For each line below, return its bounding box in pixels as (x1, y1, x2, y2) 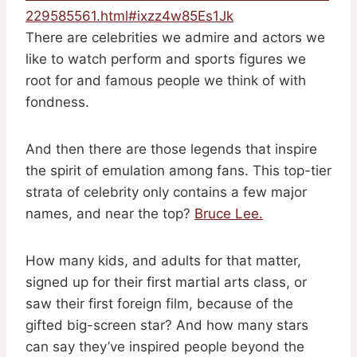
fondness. (25, 94, 89, 111)
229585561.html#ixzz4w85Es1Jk (25, 8, 233, 25)
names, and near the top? (25, 206, 194, 222)
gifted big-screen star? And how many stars (25, 317, 308, 334)
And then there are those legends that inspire (25, 141, 317, 158)
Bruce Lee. (194, 206, 263, 222)
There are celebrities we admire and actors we (25, 29, 325, 46)
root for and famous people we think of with (25, 73, 306, 89)
